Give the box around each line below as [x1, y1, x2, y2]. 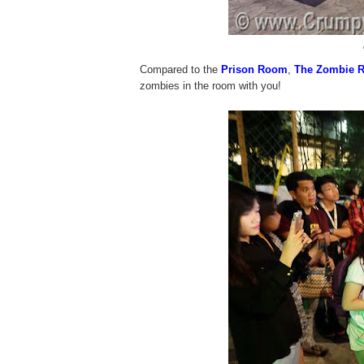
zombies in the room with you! [140, 79, 281, 92]
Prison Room [221, 63, 288, 76]
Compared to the [140, 63, 221, 76]
